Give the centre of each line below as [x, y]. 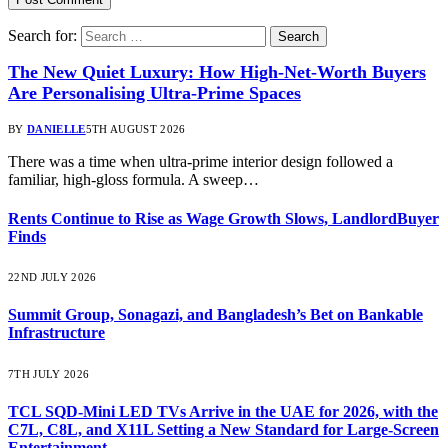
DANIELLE [56, 128]
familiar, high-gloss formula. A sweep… [133, 179]
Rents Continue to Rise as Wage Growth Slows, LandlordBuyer [223, 218]
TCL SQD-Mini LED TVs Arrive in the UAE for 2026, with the [223, 412]
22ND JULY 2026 [52, 277]
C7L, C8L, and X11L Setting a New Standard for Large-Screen [223, 430]
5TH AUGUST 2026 [135, 128]
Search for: [42, 35]
